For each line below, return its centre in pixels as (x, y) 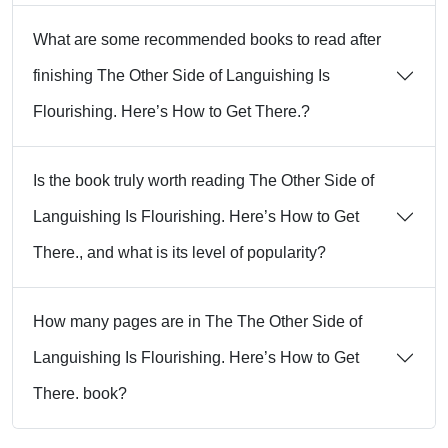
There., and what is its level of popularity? (179, 253)
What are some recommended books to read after (207, 40)
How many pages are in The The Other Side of (197, 322)
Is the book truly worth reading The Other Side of (203, 181)
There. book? (80, 394)
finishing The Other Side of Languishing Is (181, 76)
